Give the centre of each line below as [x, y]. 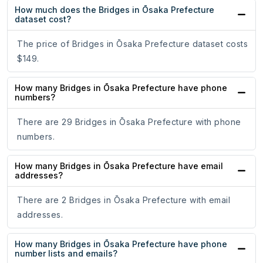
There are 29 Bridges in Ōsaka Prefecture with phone [129, 122]
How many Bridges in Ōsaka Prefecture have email [119, 166]
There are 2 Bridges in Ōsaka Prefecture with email [124, 200]
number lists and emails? [66, 254]
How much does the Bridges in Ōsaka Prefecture [114, 10]
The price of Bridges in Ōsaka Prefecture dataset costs [132, 44]
